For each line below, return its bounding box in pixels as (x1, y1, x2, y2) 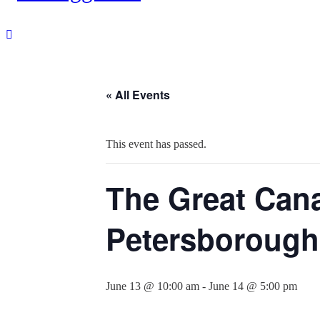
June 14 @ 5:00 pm (209, 280, 297, 293)
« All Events (106, 86, 170, 104)
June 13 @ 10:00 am (106, 280, 199, 293)
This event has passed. (106, 138, 206, 151)
